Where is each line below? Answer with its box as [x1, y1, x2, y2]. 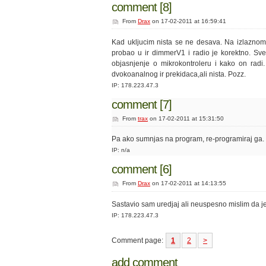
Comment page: [112, 236, 165, 245]
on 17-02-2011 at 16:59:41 [150, 17, 226, 24]
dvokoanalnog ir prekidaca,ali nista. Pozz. [112, 69, 246, 78]
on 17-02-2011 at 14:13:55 [150, 180, 226, 187]
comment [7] [112, 97, 172, 111]
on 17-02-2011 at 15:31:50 [148, 115, 224, 122]
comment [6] [112, 163, 172, 176]
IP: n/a [112, 147, 130, 154]
